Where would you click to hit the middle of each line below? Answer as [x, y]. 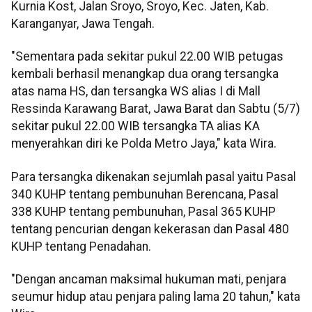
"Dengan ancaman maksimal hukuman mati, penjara [149, 280]
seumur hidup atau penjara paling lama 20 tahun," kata [156, 297]
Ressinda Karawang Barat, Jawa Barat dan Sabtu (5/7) [156, 109]
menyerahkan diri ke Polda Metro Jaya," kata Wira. [144, 144]
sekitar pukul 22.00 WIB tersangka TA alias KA [135, 126]
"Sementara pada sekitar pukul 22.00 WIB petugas [147, 57]
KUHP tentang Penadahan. [81, 246]
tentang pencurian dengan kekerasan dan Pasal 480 [150, 229]
